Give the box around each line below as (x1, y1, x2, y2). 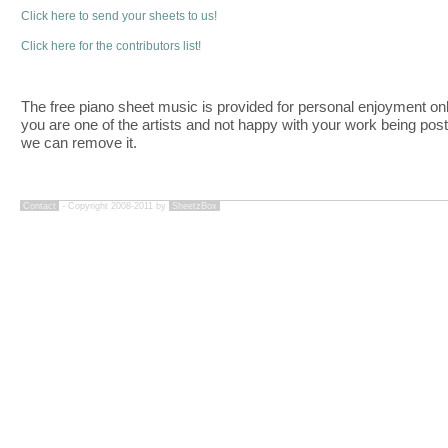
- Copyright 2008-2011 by (59, 200, 169, 211)
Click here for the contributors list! (21, 39, 201, 53)
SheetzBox (172, 200, 217, 211)
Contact (23, 200, 56, 211)
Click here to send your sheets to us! (21, 9, 217, 23)
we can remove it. (20, 133, 137, 151)
